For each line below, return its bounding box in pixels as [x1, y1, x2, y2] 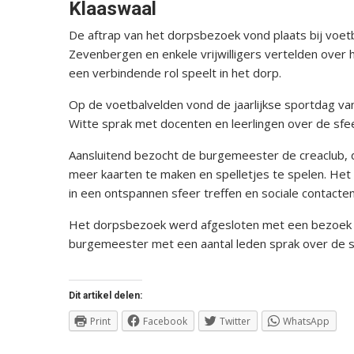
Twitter [220, 314, 250, 329]
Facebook [143, 314, 187, 329]
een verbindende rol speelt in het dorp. [69, 65, 281, 81]
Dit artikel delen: [69, 290, 142, 302]
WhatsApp [283, 314, 330, 329]
